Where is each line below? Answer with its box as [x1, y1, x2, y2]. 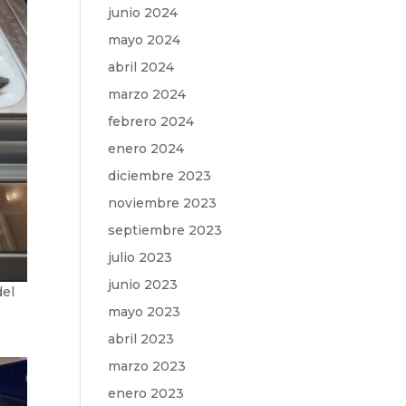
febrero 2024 [108, 113, 195, 130]
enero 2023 [108, 385, 185, 401]
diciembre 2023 [108, 168, 212, 184]
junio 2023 [108, 276, 179, 293]
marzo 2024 [108, 86, 187, 102]
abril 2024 [108, 59, 175, 75]
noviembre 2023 [108, 195, 217, 211]
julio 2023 [108, 249, 173, 266]
